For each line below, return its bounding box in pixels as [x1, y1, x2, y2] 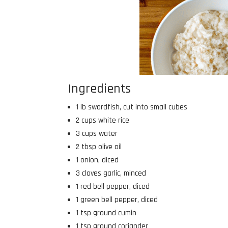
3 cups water [76, 128, 118, 138]
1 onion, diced [76, 155, 119, 165]
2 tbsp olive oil [76, 141, 122, 152]
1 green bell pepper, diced [76, 194, 158, 205]
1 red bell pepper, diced [76, 181, 150, 191]
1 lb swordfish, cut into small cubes [76, 102, 188, 112]
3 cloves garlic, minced [76, 168, 147, 178]
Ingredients [68, 80, 131, 97]
